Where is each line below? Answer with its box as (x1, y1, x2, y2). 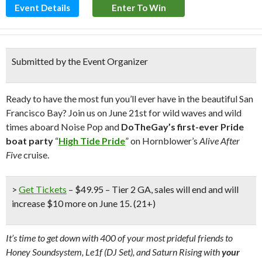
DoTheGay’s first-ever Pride (121, 121, 244, 132)
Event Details (15, 2, 70, 13)
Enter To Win (111, 2, 166, 13)
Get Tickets (19, 184, 67, 195)
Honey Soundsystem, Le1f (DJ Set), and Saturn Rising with (6, 246, 220, 257)
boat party (6, 135, 53, 146)
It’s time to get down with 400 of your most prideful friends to (6, 232, 233, 243)
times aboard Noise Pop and (6, 121, 121, 132)
